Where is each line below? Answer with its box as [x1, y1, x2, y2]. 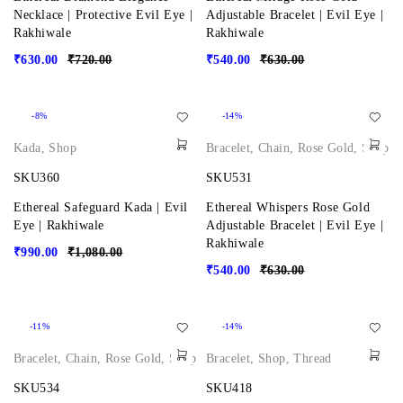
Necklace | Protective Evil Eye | [13, 8, 193, 22]
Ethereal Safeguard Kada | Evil [13, 201, 189, 214]
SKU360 [13, 171, 60, 184]
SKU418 [206, 381, 253, 395]
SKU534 [13, 381, 60, 395]
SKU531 [206, 171, 253, 184]
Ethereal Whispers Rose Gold [206, 201, 371, 214]
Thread [293, 352, 332, 365]
